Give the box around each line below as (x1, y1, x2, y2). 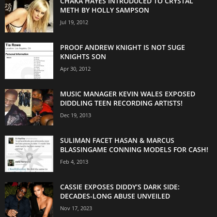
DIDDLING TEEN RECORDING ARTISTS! (60, 98, 183, 108)
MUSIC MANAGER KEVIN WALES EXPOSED (60, 89, 195, 98)
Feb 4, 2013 (60, 157, 88, 165)
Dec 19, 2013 (60, 111, 91, 119)
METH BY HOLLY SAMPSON (60, 5, 149, 15)
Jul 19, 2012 (60, 18, 88, 26)
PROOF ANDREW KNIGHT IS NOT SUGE (60, 42, 185, 52)
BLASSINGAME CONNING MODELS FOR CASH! (60, 144, 208, 154)
